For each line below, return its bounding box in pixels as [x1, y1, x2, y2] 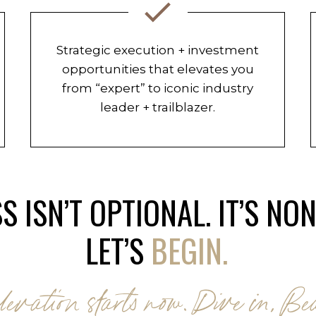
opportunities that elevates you [61, 62, 254, 76]
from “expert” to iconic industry [62, 81, 253, 95]
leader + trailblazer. [100, 100, 215, 114]
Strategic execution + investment [56, 43, 259, 57]
